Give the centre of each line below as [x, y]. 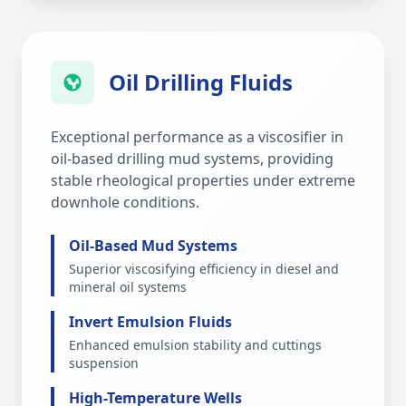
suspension [104, 363]
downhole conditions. [125, 202]
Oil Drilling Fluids [201, 82]
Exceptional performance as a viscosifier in [197, 137]
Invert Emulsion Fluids [150, 322]
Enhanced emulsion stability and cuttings [195, 345]
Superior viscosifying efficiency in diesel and [204, 269]
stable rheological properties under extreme [203, 180]
